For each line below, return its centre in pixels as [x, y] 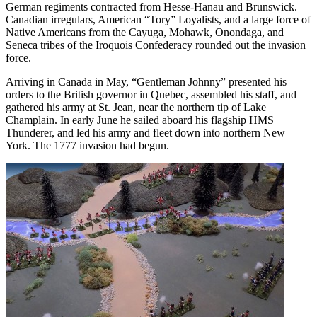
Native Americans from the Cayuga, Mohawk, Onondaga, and [145, 32]
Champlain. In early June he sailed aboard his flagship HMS [140, 120]
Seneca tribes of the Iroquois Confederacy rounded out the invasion [156, 45]
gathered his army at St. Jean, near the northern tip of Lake [136, 107]
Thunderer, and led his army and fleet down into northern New [145, 132]
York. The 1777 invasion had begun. [87, 145]
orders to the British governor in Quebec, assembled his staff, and [151, 94]
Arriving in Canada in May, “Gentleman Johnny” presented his [146, 81]
